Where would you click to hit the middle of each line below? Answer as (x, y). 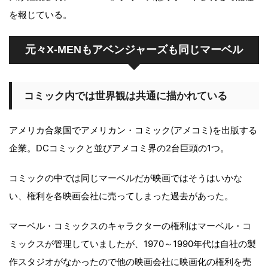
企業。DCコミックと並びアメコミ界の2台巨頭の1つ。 (119, 148)
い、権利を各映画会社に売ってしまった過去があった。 (121, 196)
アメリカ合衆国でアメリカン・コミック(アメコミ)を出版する (133, 130)
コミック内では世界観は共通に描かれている (126, 95)
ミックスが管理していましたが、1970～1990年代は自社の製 (133, 243)
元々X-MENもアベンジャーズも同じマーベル (134, 49)
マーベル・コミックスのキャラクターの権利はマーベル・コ (130, 226)
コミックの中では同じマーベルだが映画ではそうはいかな (126, 178)
